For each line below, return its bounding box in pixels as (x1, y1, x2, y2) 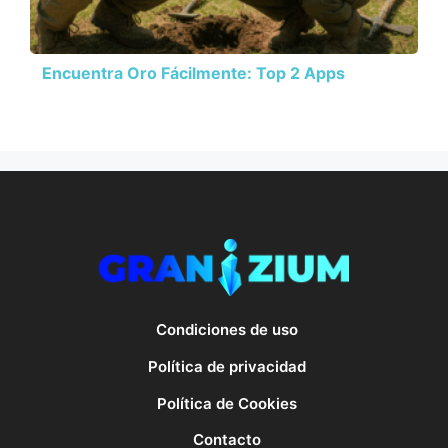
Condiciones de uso (155, 319, 298, 339)
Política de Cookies (156, 393, 297, 413)
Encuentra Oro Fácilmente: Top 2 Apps (42, 62, 345, 83)
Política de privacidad (147, 356, 306, 376)
